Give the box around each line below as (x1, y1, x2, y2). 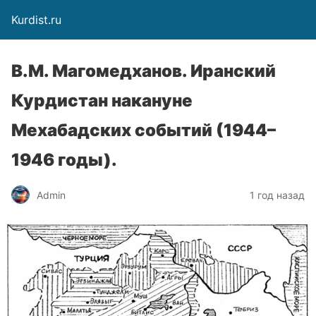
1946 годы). (11, 150, 117, 170)
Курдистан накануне (11, 90, 193, 111)
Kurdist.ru (11, 13, 61, 27)
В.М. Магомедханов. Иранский (11, 61, 276, 81)
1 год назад (250, 188, 305, 201)
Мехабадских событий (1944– (11, 120, 276, 140)
